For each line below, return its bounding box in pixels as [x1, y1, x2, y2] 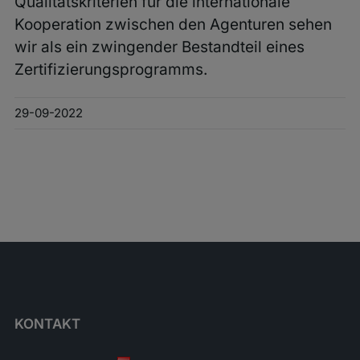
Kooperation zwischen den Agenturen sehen [14, 15, 332, 35]
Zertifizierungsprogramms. [14, 60, 207, 80]
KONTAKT [14, 316, 80, 333]
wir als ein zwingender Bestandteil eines [14, 38, 305, 57]
